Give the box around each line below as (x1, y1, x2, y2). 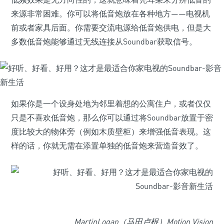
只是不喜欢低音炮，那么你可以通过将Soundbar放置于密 (11, 112, 213, 122)
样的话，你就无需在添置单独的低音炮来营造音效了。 (11, 140, 203, 150)
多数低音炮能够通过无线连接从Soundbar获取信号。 (11, 36, 197, 46)
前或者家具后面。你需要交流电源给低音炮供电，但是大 (11, 22, 211, 32)
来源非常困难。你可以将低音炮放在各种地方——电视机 (11, 8, 210, 18)
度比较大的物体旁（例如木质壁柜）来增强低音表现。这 (11, 126, 211, 136)
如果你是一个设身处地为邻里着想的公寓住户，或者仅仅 (11, 98, 211, 108)
